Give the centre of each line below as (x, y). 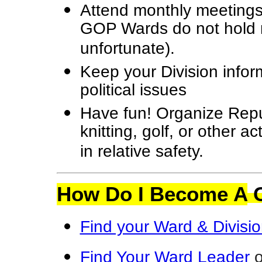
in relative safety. (142, 153)
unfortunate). (127, 50)
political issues (133, 92)
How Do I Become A (152, 194)
